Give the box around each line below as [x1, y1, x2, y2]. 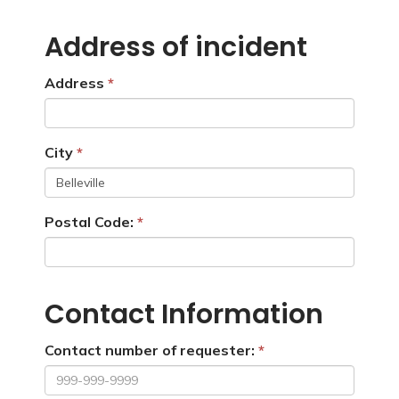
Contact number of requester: [45, 341, 255, 359]
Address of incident [45, 28, 307, 66]
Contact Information [45, 296, 323, 333]
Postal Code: [45, 213, 134, 231]
